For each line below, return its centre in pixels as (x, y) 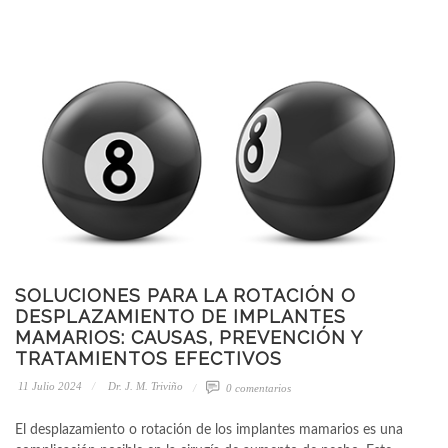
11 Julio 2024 (48, 386)
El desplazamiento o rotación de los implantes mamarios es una (209, 430)
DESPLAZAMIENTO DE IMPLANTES (180, 317)
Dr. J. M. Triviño (144, 386)
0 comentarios (257, 388)
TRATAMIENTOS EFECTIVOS (148, 359)
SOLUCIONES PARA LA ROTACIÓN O (185, 296)
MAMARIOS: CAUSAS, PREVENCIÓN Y (188, 338)
